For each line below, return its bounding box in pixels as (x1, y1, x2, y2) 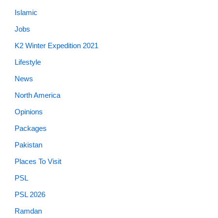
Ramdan (15, 207, 42, 215)
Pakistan (15, 141, 42, 149)
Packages (15, 124, 47, 132)
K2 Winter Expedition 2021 (15, 41, 98, 50)
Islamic (15, 8, 37, 17)
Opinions (15, 108, 43, 116)
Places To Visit (15, 157, 61, 165)
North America (15, 91, 60, 99)
